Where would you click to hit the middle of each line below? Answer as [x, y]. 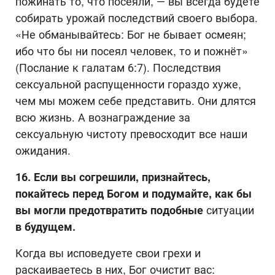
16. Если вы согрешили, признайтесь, [113, 177]
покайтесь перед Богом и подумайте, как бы [134, 193]
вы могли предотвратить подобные [111, 210]
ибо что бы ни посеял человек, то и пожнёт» [132, 51]
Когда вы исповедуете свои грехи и [108, 253]
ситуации [230, 210]
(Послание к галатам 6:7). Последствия [118, 68]
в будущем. [45, 227]
